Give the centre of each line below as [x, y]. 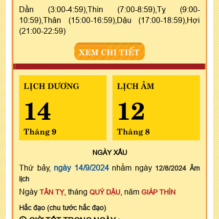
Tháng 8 [133, 130]
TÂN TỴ [52, 192]
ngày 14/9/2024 [81, 167]
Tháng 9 [40, 130]
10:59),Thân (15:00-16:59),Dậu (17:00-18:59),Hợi [109, 20]
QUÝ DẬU [105, 192]
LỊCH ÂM [135, 85]
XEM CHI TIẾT [109, 51]
